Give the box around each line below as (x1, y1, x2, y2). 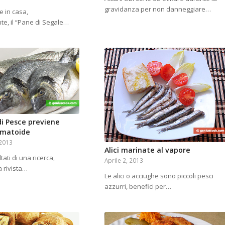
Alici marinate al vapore (104, 145, 190, 155)
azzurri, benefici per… (104, 181, 171, 191)
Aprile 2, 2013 (104, 156, 143, 164)
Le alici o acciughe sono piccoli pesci (104, 171, 213, 180)
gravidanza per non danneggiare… (104, 5, 211, 14)
